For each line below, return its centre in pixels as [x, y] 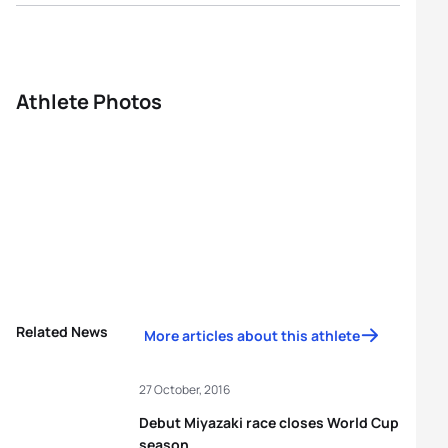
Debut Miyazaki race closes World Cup [269, 422]
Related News [62, 331]
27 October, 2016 [184, 389]
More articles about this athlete [252, 335]
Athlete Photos [89, 101]
